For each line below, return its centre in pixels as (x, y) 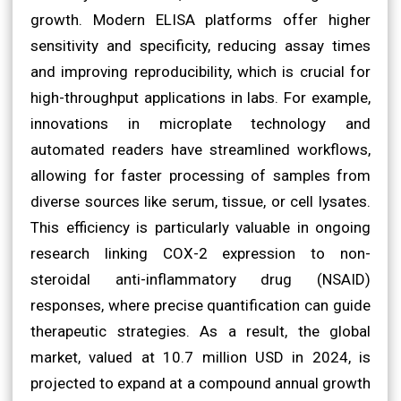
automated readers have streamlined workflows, (200, 149)
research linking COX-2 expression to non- (200, 253)
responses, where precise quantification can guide (200, 305)
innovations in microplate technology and (200, 123)
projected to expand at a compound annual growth (200, 383)
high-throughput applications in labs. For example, (200, 97)
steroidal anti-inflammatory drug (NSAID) (200, 279)
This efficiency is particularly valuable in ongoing (200, 227)
